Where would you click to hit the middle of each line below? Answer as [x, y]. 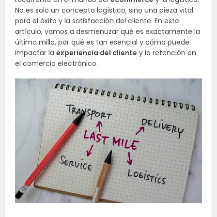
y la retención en [167, 53]
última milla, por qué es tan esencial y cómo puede [102, 42]
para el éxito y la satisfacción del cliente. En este [97, 21]
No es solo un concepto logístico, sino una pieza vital [104, 10]
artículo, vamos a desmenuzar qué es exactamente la [108, 31]
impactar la [36, 53]
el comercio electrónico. [57, 63]
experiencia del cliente [97, 53]
